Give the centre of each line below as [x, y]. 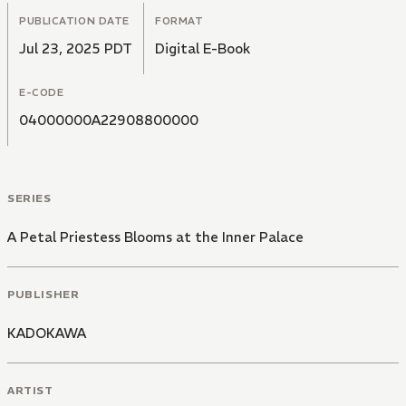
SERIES [29, 198]
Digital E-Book [203, 49]
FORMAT [179, 21]
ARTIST [30, 390]
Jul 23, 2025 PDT [76, 49]
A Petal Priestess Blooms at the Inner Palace [155, 237]
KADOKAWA [47, 333]
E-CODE [42, 93]
